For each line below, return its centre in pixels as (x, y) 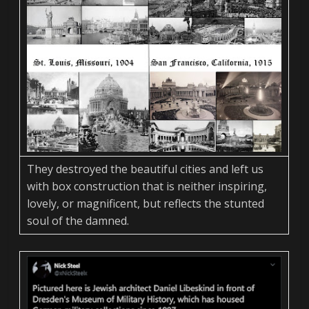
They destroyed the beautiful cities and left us (146, 169)
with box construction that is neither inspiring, (147, 186)
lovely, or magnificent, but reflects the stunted (146, 203)
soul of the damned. (78, 220)
